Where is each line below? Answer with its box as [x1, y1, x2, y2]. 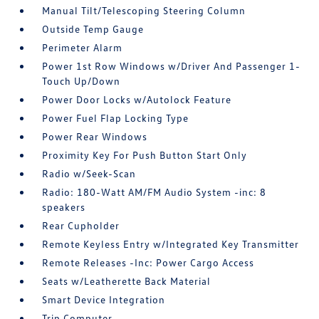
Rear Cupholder [42, 219, 120, 232]
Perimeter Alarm [42, 41, 123, 54]
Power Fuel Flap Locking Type [42, 112, 189, 125]
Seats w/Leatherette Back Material [42, 275, 211, 288]
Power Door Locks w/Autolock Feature [42, 93, 232, 106]
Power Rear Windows [42, 130, 148, 143]
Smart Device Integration [42, 293, 166, 306]
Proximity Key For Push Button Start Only [42, 149, 248, 162]
